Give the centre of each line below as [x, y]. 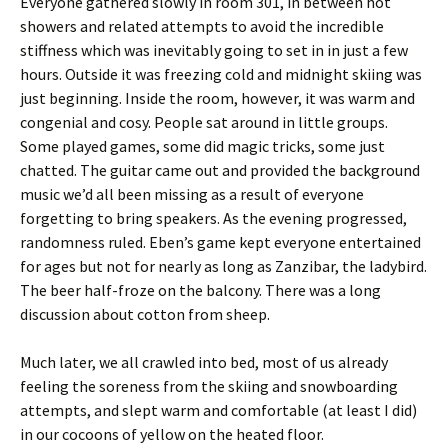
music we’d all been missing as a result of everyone [192, 194]
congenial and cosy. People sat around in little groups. [204, 122]
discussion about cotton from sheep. [145, 314]
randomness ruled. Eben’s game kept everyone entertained [220, 242]
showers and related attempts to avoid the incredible [202, 26]
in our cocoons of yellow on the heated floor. [172, 434]
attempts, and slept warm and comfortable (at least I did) [218, 410]
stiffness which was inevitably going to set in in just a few [214, 50]
